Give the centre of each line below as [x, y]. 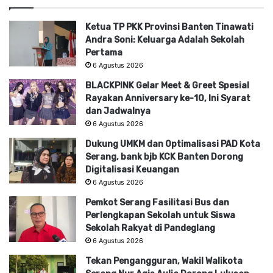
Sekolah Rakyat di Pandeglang [150, 228]
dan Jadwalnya [118, 111]
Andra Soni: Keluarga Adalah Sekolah [165, 40]
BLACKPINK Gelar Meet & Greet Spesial [167, 85]
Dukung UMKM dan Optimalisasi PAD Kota [173, 144]
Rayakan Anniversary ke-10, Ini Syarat [168, 98]
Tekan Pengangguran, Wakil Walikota [164, 261]
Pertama [104, 52]
